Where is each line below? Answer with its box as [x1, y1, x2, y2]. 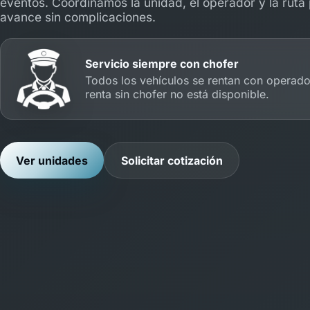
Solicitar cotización [120, 153, 223, 167]
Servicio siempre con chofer [84, 56, 239, 71]
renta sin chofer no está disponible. [84, 86, 269, 101]
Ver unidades [16, 153, 89, 167]
